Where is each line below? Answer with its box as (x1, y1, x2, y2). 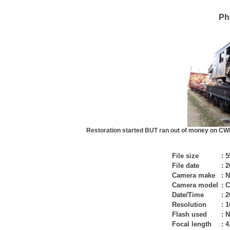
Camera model (172, 181, 218, 189)
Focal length (172, 220, 212, 228)
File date (172, 162, 199, 169)
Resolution (172, 201, 206, 208)
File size (172, 152, 199, 160)
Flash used (172, 210, 207, 218)
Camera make (172, 171, 215, 179)
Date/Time (172, 191, 204, 199)
